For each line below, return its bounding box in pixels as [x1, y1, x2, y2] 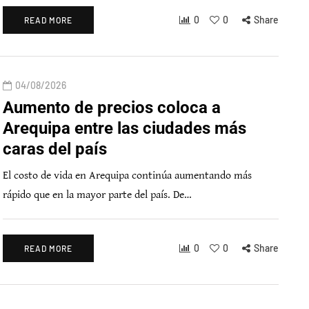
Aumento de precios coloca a [3, 98, 221, 118]
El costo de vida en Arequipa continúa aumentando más [3, 169, 252, 183]
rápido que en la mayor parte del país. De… [3, 188, 192, 202]
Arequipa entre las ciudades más [3, 119, 246, 139]
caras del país [3, 139, 107, 159]
